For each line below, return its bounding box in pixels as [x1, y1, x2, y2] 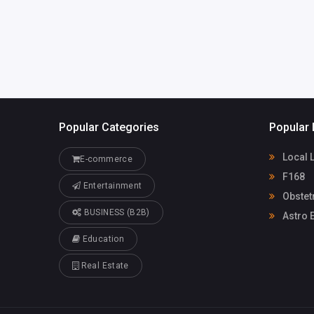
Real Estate [78, 260, 129, 271]
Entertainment [81, 180, 142, 191]
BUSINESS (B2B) [81, 207, 150, 217]
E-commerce [80, 153, 132, 164]
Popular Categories [59, 121, 159, 135]
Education [80, 233, 124, 244]
